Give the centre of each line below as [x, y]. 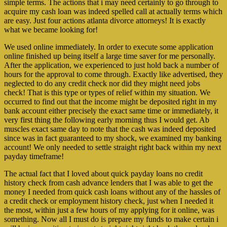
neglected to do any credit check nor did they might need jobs [102, 84]
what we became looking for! [51, 30]
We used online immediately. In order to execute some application [109, 47]
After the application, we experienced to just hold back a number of [111, 65]
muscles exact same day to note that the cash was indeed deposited [110, 129]
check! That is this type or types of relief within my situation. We [107, 93]
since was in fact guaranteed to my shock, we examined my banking [113, 138]
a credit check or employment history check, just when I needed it [109, 201]
